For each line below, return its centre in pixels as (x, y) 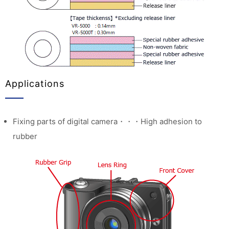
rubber (25, 136)
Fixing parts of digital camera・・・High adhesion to (107, 121)
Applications (35, 83)
